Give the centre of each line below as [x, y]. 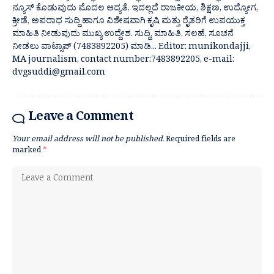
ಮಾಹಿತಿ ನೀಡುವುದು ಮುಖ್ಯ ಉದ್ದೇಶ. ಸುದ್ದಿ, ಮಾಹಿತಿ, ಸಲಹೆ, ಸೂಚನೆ [123, 35]
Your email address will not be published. [88, 140]
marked [28, 151]
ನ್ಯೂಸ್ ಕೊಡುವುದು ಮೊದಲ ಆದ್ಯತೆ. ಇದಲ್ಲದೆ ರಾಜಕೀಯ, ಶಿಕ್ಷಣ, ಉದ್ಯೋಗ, [135, 9]
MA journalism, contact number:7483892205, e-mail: [123, 61]
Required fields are [201, 140]
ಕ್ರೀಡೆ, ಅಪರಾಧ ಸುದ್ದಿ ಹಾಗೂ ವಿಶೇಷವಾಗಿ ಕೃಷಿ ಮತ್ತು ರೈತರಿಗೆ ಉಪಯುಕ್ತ [129, 22]
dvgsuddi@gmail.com [59, 73]
